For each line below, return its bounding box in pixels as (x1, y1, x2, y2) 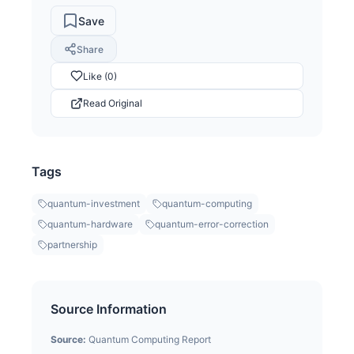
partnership (47, 239, 97, 251)
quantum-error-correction (155, 218, 269, 231)
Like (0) (83, 70, 117, 82)
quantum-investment (47, 198, 140, 210)
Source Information (51, 301, 167, 318)
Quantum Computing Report (88, 333, 211, 346)
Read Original (83, 97, 142, 110)
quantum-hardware (47, 218, 133, 231)
